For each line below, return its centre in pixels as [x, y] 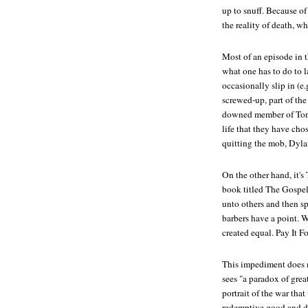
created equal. [249, 232]
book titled [244, 189]
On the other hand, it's [264, 175]
